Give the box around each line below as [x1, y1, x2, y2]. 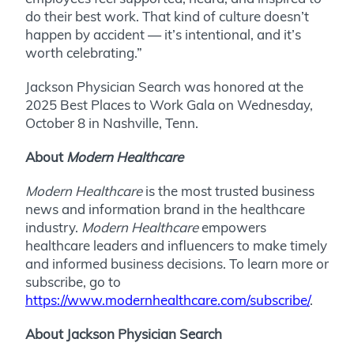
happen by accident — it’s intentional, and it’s [25, 25, 301, 43]
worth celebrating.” [25, 43, 142, 61]
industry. [25, 218, 81, 235]
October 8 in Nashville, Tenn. [25, 114, 198, 131]
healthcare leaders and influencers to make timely [25, 236, 327, 254]
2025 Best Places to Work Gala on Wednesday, [25, 96, 313, 113]
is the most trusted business [142, 182, 314, 199]
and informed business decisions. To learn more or [25, 254, 329, 272]
